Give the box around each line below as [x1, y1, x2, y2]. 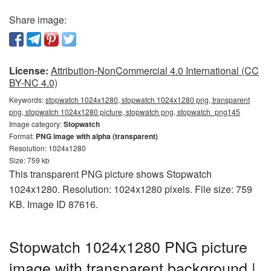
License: [9, 64, 48, 77]
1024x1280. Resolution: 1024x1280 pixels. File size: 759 [9, 182, 252, 196]
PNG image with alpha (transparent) [36, 131, 158, 142]
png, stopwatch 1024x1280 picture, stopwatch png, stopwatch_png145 [9, 106, 240, 117]
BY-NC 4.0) [9, 76, 57, 90]
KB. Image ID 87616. [9, 197, 98, 211]
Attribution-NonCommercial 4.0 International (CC [51, 64, 259, 77]
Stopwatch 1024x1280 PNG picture [9, 235, 247, 257]
